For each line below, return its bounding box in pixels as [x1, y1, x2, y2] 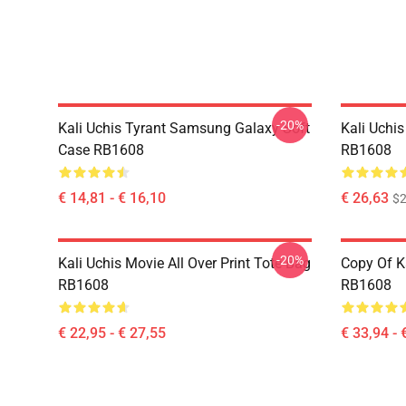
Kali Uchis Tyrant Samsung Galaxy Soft [58, 120, 310, 137]
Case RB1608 [58, 141, 144, 159]
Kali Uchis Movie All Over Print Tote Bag [58, 255, 311, 272]
